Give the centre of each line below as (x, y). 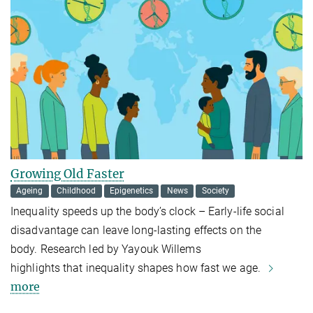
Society (215, 191)
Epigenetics (131, 191)
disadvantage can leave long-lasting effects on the (136, 231)
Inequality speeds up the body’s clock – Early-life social (147, 212)
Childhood (77, 191)
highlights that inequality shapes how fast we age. (137, 268)
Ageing (30, 191)
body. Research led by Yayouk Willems (106, 249)
